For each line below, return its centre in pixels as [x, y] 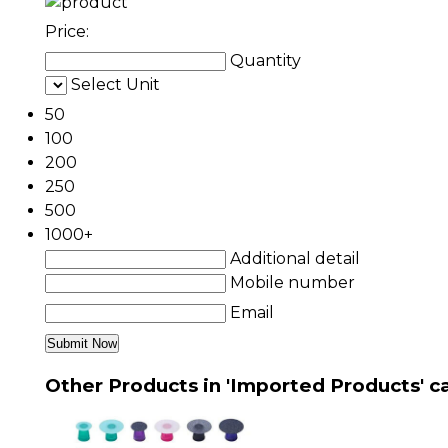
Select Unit [115, 84]
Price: [67, 31]
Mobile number [292, 282]
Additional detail [295, 258]
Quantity [265, 60]
